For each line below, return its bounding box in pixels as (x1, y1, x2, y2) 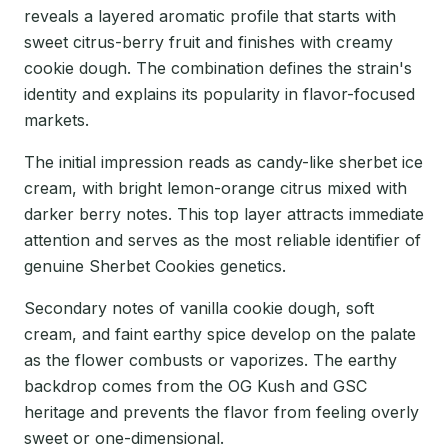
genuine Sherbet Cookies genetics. (24, 256, 286, 277)
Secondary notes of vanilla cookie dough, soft (24, 298, 374, 319)
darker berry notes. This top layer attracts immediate (24, 204, 424, 225)
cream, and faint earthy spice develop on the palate (24, 324, 416, 345)
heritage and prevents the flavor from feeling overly (24, 402, 419, 423)
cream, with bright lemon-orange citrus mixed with (24, 178, 407, 199)
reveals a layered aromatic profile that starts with (24, 6, 396, 27)
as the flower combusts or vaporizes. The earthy (24, 350, 397, 371)
